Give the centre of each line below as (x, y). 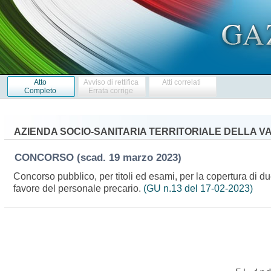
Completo (40, 90)
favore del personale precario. (79, 188)
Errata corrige (111, 90)
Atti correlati (182, 82)
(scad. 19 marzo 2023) (132, 157)
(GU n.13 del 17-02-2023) (198, 188)
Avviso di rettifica (111, 82)
